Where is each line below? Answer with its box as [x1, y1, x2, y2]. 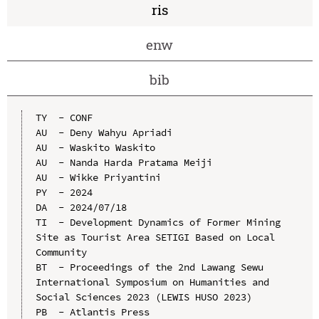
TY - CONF [35, 110, 93, 124]
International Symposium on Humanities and [35, 275, 269, 288]
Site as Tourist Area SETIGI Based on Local [35, 230, 275, 244]
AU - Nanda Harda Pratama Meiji [35, 155, 212, 169]
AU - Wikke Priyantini [35, 170, 161, 184]
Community [35, 245, 87, 258]
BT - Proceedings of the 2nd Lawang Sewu [35, 260, 263, 273]
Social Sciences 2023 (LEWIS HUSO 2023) [35, 290, 252, 303]
